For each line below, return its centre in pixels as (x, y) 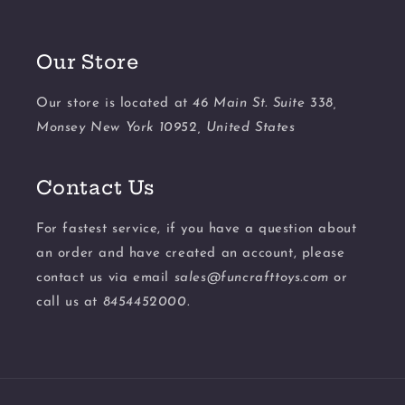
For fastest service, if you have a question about (197, 229)
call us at (70, 302)
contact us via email (105, 278)
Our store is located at (115, 104)
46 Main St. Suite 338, (265, 104)
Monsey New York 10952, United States (166, 128)
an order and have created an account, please (191, 254)
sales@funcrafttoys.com (251, 278)
